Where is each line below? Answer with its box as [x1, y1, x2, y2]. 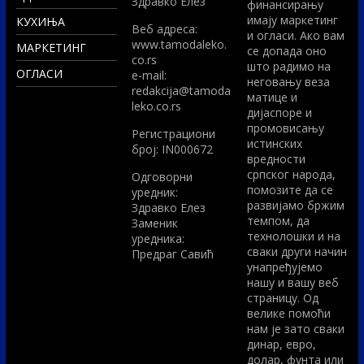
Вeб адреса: [132, 20, 198, 37]
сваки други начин [247, 243, 348, 259]
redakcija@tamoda [132, 82, 232, 98]
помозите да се [247, 181, 334, 197]
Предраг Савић [132, 245, 214, 262]
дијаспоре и [247, 104, 313, 120]
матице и [247, 89, 298, 105]
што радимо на [247, 58, 331, 74]
